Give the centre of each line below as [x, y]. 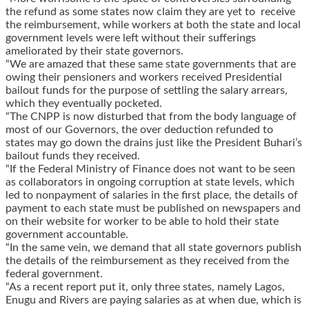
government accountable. [67, 234]
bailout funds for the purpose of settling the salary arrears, [147, 90]
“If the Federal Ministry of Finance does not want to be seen [150, 169]
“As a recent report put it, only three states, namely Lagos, [145, 287]
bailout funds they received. [73, 156]
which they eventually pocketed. [84, 103]
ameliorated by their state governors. [94, 51]
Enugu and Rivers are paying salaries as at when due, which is [153, 300]
